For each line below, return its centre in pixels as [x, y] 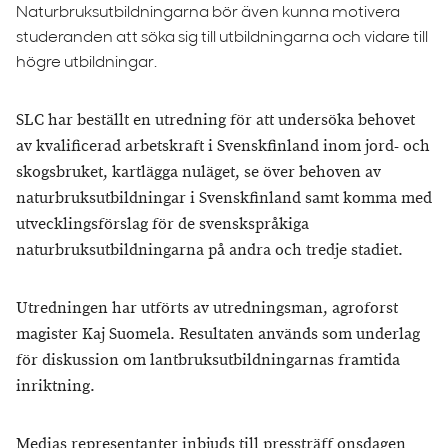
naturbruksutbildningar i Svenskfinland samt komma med [224, 198]
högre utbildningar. [86, 63]
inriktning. [55, 386]
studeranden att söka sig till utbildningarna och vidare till [222, 38]
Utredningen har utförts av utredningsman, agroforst [207, 308]
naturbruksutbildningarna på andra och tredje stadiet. [209, 250]
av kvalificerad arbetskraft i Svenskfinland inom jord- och [223, 146]
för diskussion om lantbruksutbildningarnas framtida [208, 360]
